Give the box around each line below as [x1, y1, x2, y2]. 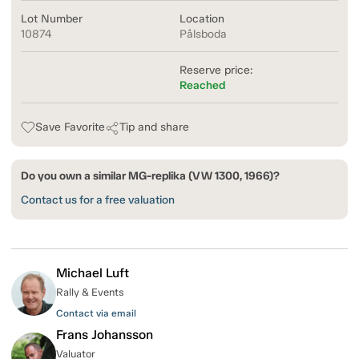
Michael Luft [56, 265, 129, 281]
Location [179, 12, 224, 26]
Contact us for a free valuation [21, 193, 175, 208]
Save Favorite [35, 120, 105, 135]
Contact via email [56, 308, 136, 320]
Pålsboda [179, 27, 227, 42]
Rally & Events [56, 286, 124, 299]
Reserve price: [179, 63, 252, 78]
